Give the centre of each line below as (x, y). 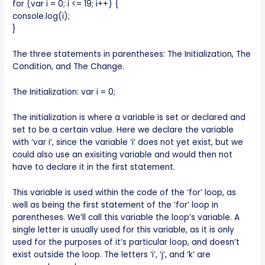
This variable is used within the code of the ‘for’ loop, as (125, 192)
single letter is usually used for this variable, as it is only (124, 230)
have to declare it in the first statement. (94, 167)
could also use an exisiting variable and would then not (123, 154)
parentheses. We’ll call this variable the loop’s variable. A (126, 217)
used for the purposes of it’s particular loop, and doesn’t (126, 242)
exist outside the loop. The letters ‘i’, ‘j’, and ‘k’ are (112, 254)
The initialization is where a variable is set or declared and (129, 117)
